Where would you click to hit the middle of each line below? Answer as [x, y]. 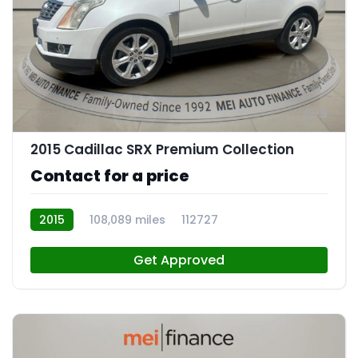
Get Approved [179, 260]
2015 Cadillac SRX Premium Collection [162, 149]
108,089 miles [127, 220]
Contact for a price [110, 176]
